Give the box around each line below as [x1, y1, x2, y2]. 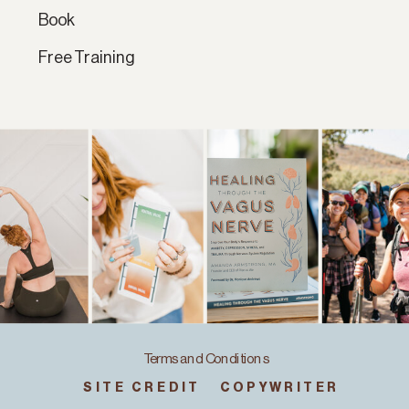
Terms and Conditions [142, 351, 269, 366]
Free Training [38, 47, 136, 66]
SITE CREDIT [83, 380, 201, 393]
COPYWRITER [219, 380, 341, 393]
